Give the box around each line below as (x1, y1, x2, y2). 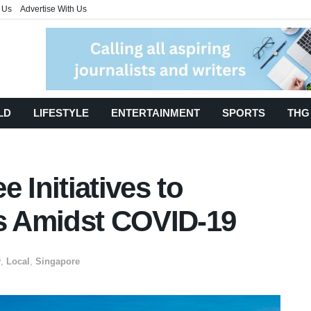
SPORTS (222, 107, 265, 119)
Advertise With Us (20, 4, 87, 14)
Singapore (35, 255, 80, 267)
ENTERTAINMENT (111, 107, 200, 119)
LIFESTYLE (33, 107, 89, 119)
